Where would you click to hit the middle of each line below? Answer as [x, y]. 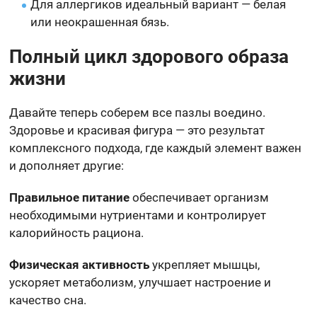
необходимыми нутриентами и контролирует [138, 215]
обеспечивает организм [200, 197]
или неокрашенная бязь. [100, 22]
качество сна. [48, 300]
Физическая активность [80, 264]
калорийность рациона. [77, 232]
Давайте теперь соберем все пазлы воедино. [138, 112]
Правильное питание [70, 197]
